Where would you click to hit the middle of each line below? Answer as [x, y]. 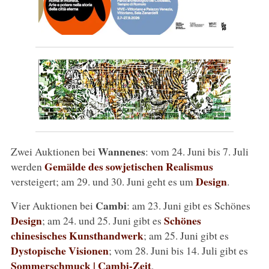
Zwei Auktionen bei [54, 151]
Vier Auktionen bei [53, 205]
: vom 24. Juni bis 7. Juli [197, 151]
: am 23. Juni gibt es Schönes [188, 205]
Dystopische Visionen [59, 250]
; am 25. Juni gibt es [186, 235]
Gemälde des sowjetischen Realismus [128, 166]
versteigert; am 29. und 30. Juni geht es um [103, 181]
